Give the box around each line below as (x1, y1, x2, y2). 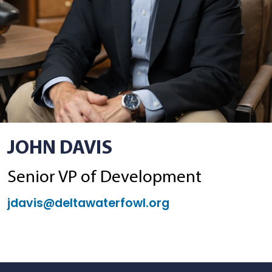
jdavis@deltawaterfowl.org (7, 195, 169, 211)
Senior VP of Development (7, 169, 202, 186)
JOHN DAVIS (7, 139, 112, 158)
